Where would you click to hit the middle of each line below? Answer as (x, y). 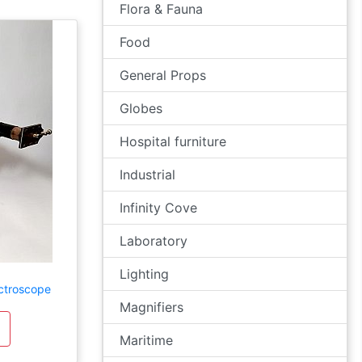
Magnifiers (152, 307)
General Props (163, 75)
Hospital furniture (173, 141)
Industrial (147, 175)
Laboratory (154, 241)
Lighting (144, 274)
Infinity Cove (158, 208)
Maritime (146, 340)
